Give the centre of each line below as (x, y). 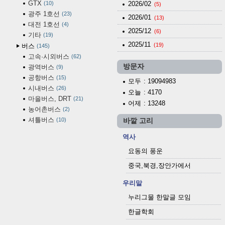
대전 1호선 (44, 24)
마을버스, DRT (50, 98)
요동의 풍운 (145, 151)
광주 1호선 (44, 14)
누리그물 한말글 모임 (159, 197)
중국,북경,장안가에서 (159, 165)
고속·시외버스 (49, 56)
